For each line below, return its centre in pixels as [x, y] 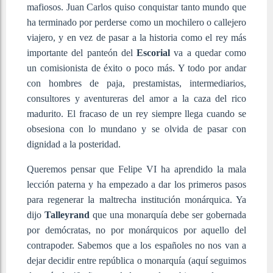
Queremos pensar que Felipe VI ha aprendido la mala [136, 169]
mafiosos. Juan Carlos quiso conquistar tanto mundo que [136, 7]
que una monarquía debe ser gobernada [168, 214]
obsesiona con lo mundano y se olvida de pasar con [136, 129]
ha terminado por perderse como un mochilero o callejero [136, 22]
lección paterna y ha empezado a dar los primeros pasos [136, 184]
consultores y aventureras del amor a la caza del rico [136, 98]
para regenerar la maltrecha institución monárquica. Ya [136, 199]
